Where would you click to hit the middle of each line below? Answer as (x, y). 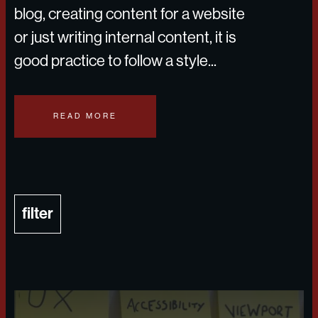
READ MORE (86, 116)
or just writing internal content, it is (125, 37)
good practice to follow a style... (115, 61)
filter (38, 214)
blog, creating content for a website (130, 14)
